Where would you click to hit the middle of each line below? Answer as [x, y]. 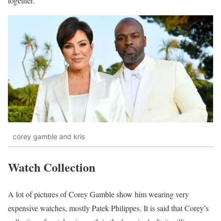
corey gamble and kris [49, 136]
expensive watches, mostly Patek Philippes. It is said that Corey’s [108, 208]
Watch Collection [52, 167]
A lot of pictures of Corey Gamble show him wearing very [98, 194]
